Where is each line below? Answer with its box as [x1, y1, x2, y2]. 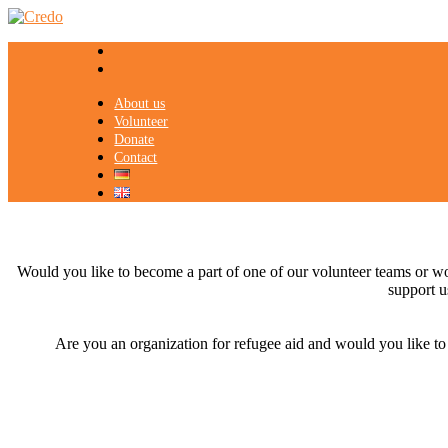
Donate [114, 132, 155, 147]
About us [114, 96, 166, 111]
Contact [114, 150, 158, 165]
